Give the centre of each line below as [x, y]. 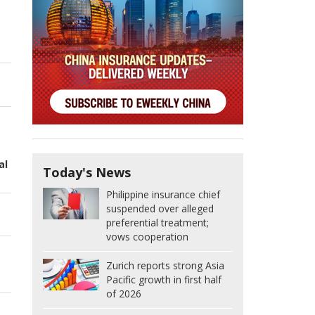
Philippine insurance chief [163, 195]
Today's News [87, 173]
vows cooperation [147, 237]
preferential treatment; [157, 223]
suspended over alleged [160, 209]
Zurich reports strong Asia [165, 266]
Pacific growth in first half [164, 280]
